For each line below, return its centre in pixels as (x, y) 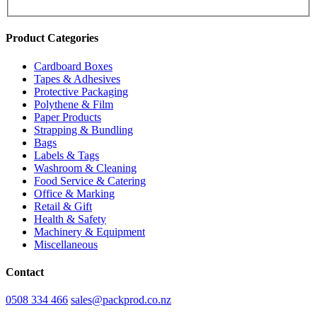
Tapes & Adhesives (77, 79)
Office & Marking (74, 193)
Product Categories (52, 38)
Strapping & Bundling (83, 129)
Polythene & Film (74, 104)
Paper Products (68, 117)
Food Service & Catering (90, 180)
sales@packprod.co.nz (121, 300)
